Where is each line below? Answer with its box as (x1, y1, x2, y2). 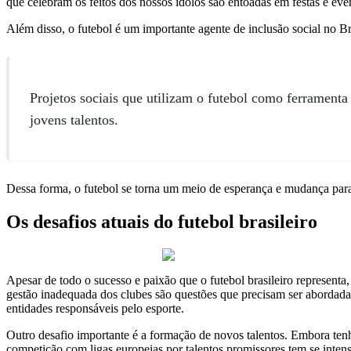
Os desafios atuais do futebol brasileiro (6, 211, 317, 232)
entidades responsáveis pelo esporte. (6, 301, 184, 315)
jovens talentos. (30, 111, 119, 128)
